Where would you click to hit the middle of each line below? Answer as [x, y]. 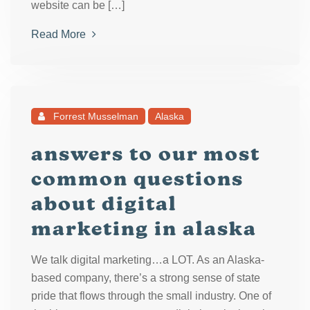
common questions [137, 179]
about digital [104, 203]
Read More [60, 34]
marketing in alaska [144, 228]
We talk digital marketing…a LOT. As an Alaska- [148, 260]
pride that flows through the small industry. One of [151, 296]
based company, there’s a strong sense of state [146, 278]
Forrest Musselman [94, 116]
